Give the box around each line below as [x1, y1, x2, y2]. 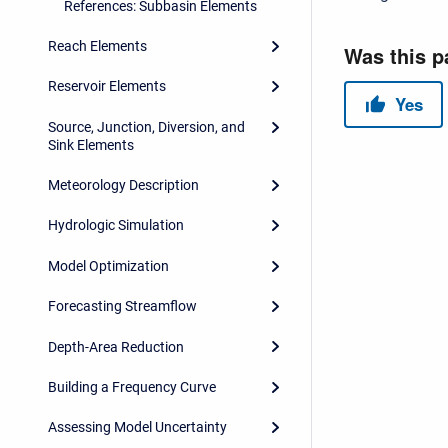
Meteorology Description [48, 177, 199, 194]
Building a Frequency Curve [48, 378, 216, 395]
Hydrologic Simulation [48, 217, 184, 234]
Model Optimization [48, 257, 169, 274]
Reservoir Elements [48, 78, 166, 95]
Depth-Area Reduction [48, 338, 184, 355]
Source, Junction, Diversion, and [48, 118, 245, 135]
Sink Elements [48, 136, 134, 153]
